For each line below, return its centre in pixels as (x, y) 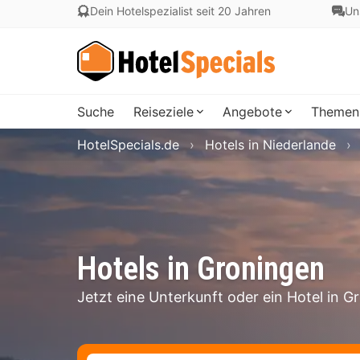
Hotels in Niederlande (270, 145)
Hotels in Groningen (201, 269)
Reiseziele (164, 112)
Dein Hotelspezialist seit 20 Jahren (180, 11)
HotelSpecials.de (128, 145)
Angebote (252, 112)
